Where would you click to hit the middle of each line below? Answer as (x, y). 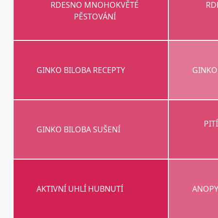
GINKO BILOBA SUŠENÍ (79, 130)
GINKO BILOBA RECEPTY (81, 70)
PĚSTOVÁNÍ (95, 17)
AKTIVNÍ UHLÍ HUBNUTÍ (80, 189)
